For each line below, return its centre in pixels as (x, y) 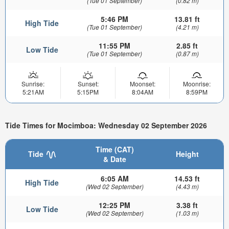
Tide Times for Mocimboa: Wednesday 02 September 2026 (106, 125)
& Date (114, 159)
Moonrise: (197, 84)
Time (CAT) (114, 149)
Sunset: (88, 84)
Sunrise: (33, 84)
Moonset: (142, 84)
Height (187, 154)
